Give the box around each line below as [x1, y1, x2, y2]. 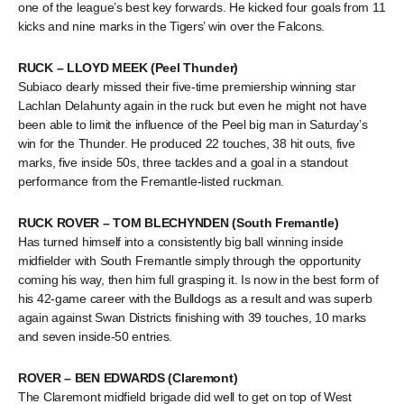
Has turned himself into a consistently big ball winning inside [18, 234, 344, 249]
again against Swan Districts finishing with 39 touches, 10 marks [18, 310, 367, 325]
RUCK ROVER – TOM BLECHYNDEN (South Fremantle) [18, 216, 339, 230]
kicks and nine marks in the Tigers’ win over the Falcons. [18, 19, 326, 33]
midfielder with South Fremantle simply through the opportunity [18, 253, 361, 268]
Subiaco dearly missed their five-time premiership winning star [18, 79, 356, 94]
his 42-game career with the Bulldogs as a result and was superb [18, 291, 372, 306]
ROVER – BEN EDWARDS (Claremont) [18, 371, 238, 385]
